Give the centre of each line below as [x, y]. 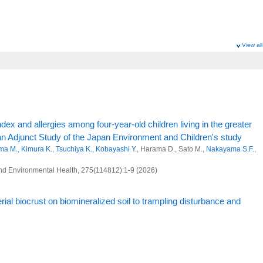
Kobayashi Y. [116, 149]
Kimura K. [37, 149]
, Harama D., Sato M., [171, 149]
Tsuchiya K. [74, 149]
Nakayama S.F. [230, 149]
